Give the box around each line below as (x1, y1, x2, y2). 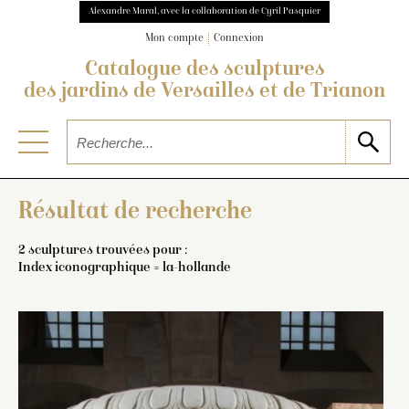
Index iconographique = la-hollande (18, 259, 231, 275)
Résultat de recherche (18, 199, 252, 225)
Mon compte (145, 33, 204, 46)
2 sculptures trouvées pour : (18, 242, 187, 257)
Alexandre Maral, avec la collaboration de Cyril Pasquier (89, 6, 320, 16)
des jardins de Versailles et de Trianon (24, 81, 385, 104)
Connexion (214, 33, 264, 46)
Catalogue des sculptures (84, 59, 325, 82)
